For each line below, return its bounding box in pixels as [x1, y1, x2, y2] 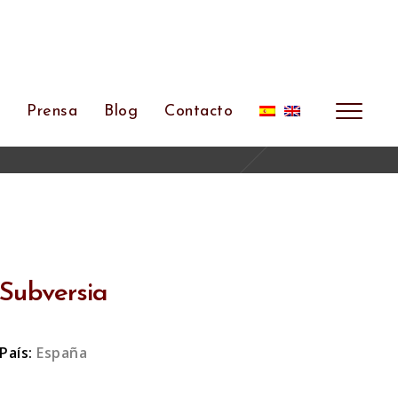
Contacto [164, 103, 234, 120]
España [36, 342, 88, 362]
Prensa [27, 103, 78, 120]
